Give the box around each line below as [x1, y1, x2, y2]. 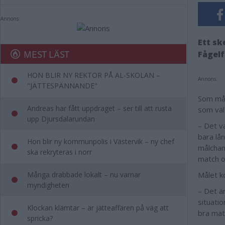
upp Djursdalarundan [27, 114, 95, 124]
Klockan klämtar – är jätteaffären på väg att [27, 203, 169, 212]
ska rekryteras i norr [27, 147, 92, 157]
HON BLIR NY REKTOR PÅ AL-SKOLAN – [27, 70, 160, 80]
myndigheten [27, 180, 69, 190]
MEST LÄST [24, 47, 69, 61]
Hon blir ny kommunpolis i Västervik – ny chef [27, 137, 174, 146]
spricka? [27, 213, 53, 223]
